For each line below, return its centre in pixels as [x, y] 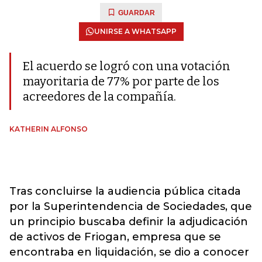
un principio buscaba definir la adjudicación [129, 222]
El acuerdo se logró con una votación [127, 66]
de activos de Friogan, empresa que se [115, 237]
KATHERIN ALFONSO [49, 129]
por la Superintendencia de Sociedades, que [131, 206]
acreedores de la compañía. [99, 96]
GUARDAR [137, 13]
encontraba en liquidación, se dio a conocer [129, 252]
